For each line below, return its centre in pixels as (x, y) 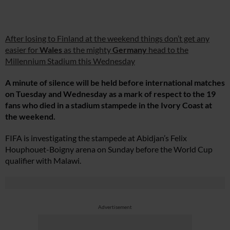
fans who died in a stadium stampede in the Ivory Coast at (109, 105)
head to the (168, 50)
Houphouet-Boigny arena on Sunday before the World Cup (109, 149)
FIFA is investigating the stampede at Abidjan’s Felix (96, 138)
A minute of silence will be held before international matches (115, 82)
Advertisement (115, 207)
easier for (22, 50)
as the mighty (87, 50)
